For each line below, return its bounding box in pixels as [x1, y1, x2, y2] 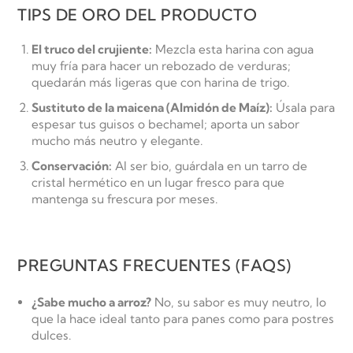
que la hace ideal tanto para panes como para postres [32, 310, 334, 326]
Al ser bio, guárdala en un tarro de [112, 158, 307, 173]
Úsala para [273, 100, 335, 116]
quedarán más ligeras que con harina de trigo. [32, 75, 289, 91]
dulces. [32, 327, 71, 343]
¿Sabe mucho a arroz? [32, 294, 151, 310]
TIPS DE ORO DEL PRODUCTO [17, 4, 258, 24]
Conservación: [32, 158, 112, 173]
